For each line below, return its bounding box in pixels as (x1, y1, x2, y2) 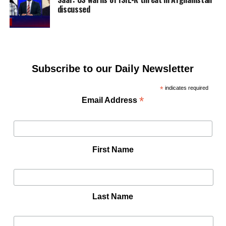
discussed (57, 3, 90, 15)
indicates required (163, 85, 208, 91)
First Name (92, 145, 134, 154)
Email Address (82, 96, 140, 104)
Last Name (92, 192, 134, 201)
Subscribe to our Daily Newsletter (32, 63, 194, 74)
